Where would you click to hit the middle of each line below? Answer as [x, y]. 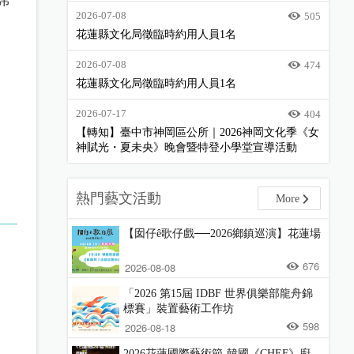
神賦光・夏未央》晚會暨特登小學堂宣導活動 [186, 147]
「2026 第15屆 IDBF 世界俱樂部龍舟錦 [218, 294]
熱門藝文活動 [119, 198]
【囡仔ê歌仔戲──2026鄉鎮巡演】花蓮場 [222, 233]
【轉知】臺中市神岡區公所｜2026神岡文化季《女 [198, 132]
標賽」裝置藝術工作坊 [179, 309]
